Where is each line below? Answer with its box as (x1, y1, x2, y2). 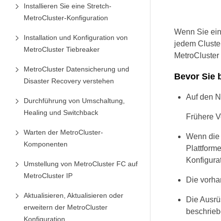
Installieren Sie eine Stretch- (24, 2, 111, 10)
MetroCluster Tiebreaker (24, 45, 100, 53)
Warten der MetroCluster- (24, 128, 103, 136)
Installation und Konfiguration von (24, 34, 128, 41)
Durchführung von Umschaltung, (24, 97, 125, 105)
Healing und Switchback (24, 109, 98, 116)
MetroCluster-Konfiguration (24, 14, 108, 22)
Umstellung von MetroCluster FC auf (24, 160, 138, 168)
